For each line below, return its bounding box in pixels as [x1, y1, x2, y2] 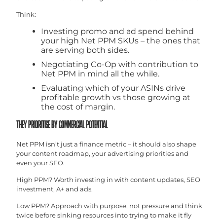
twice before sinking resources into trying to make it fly [16, 211, 191, 219]
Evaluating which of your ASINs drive [41, 83, 185, 93]
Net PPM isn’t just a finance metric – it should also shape [16, 140, 196, 148]
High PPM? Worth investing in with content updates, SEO [16, 175, 200, 184]
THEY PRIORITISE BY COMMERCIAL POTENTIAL [16, 119, 108, 131]
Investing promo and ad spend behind [41, 26, 194, 36]
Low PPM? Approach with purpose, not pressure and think [16, 201, 202, 210]
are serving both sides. [41, 45, 129, 55]
